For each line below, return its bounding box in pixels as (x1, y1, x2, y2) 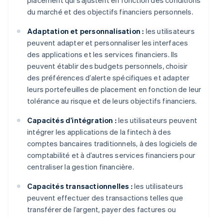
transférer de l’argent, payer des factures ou (27, 204, 176, 215)
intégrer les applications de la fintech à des (27, 127, 171, 137)
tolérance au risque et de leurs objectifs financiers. (27, 96, 197, 106)
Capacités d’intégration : (27, 115, 117, 125)
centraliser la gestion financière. (27, 162, 134, 172)
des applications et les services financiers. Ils (27, 49, 178, 60)
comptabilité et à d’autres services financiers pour (27, 150, 196, 160)
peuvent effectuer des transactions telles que (27, 193, 184, 203)
